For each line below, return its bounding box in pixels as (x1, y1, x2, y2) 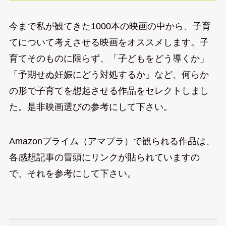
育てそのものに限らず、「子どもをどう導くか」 (9, 53, 209, 64)
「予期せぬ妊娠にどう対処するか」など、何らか (9, 70, 209, 80)
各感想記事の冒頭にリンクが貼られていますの (9, 152, 200, 163)
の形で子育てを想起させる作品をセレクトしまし (9, 86, 209, 96)
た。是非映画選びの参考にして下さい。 (9, 102, 173, 112)
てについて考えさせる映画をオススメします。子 (9, 37, 209, 48)
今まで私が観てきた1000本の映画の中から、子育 (9, 21, 211, 32)
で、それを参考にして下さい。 (9, 168, 136, 179)
